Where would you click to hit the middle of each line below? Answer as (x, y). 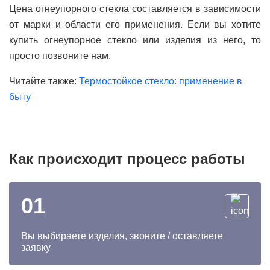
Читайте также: (44, 81)
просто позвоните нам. (60, 56)
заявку (36, 247)
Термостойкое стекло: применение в (161, 81)
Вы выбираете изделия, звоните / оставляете (122, 236)
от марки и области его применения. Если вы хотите (135, 24)
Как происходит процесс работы (127, 159)
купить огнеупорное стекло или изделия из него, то (135, 40)
